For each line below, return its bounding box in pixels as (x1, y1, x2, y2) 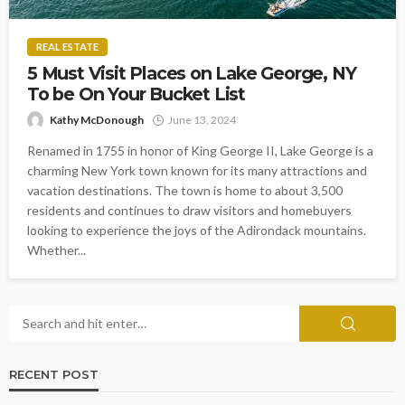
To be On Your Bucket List (27, 82, 246, 105)
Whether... (27, 241, 86, 258)
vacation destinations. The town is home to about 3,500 (27, 182, 343, 198)
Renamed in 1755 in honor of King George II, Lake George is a (27, 142, 373, 158)
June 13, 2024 (168, 112, 236, 127)
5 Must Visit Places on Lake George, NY (27, 61, 356, 84)
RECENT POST (9, 366, 99, 381)
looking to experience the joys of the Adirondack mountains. (27, 221, 366, 238)
